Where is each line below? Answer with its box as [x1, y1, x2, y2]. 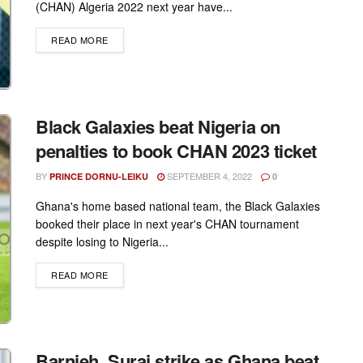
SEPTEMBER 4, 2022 [164, 169, 252, 182]
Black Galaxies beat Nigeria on [36, 113, 280, 139]
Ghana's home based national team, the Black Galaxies [36, 197, 320, 214]
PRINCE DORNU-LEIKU [49, 169, 148, 182]
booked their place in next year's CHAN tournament [36, 215, 299, 232]
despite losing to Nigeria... [36, 233, 169, 250]
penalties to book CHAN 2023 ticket [36, 137, 318, 164]
